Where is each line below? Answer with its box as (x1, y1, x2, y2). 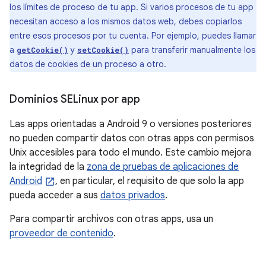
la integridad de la (9, 161, 87, 173)
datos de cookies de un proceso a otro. (9, 59, 166, 69)
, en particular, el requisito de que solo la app (55, 175, 244, 187)
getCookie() (17, 45, 68, 55)
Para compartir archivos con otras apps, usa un (9, 213, 213, 225)
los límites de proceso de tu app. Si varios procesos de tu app (9, 2, 254, 12)
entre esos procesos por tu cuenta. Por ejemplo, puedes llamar (9, 30, 256, 41)
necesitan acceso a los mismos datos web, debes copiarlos (9, 16, 242, 27)
